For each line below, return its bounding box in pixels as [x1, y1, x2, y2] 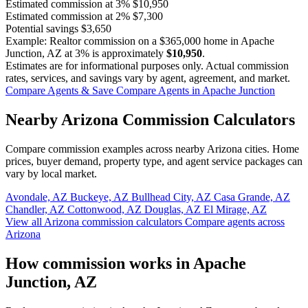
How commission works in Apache [5, 254, 246, 273]
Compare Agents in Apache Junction [116, 85, 275, 97]
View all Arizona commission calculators [5, 216, 185, 228]
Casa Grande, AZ [214, 191, 290, 203]
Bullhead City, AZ [131, 191, 214, 203]
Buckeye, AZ [70, 191, 131, 203]
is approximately [89, 47, 166, 60]
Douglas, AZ [144, 203, 203, 216]
